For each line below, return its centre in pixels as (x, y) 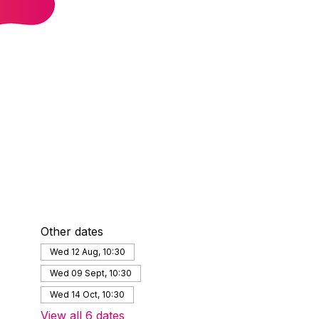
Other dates (72, 231)
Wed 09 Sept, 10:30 (90, 273)
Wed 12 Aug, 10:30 (87, 252)
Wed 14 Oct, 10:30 (87, 294)
